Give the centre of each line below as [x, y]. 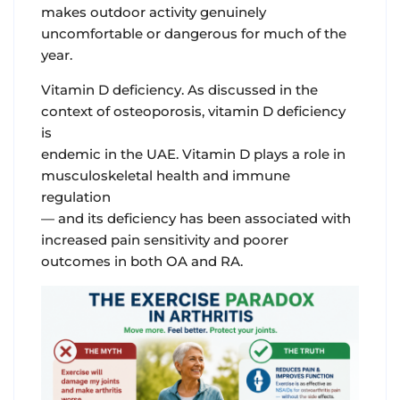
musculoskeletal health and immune [166, 176]
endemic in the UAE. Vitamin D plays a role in [193, 154]
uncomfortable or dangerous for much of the [194, 34]
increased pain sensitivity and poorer [165, 240]
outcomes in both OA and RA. [142, 262]
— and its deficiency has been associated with [196, 219]
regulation [76, 197]
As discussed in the [253, 90]
